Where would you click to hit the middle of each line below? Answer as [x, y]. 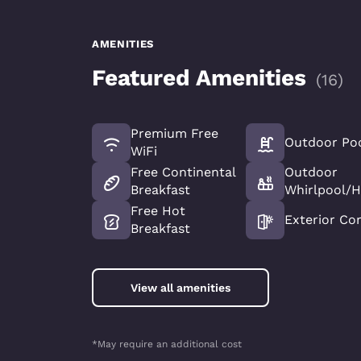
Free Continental [183, 172]
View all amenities [180, 288]
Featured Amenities [199, 78]
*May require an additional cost [167, 344]
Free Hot [158, 211]
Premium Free [174, 133]
